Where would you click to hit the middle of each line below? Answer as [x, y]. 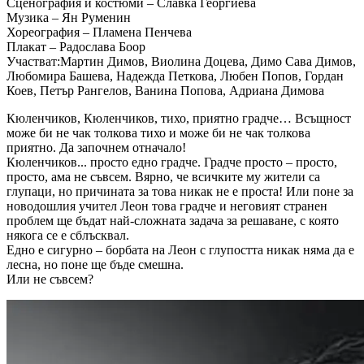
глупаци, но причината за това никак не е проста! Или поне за [180, 192]
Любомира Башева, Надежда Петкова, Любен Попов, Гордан [175, 76]
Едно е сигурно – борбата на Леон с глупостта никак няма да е [180, 250]
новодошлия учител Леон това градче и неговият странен [167, 206]
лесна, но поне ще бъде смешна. [95, 265]
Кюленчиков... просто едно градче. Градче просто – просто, [172, 162]
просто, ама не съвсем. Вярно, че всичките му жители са [163, 177]
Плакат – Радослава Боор [76, 47]
